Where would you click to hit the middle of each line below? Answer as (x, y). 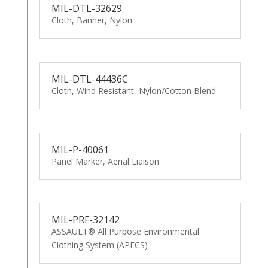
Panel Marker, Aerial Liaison (105, 161)
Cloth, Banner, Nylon (92, 20)
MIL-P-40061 (80, 149)
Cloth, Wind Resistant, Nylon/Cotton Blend (133, 90)
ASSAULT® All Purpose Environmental (125, 232)
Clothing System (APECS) (99, 245)
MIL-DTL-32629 (86, 8)
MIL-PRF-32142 (85, 220)
